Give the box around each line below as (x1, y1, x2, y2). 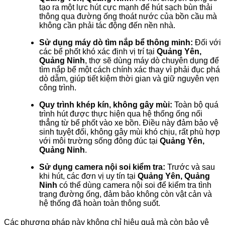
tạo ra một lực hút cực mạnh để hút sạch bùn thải (39, 3, 212, 12)
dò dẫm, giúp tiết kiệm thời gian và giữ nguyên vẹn (39, 74, 219, 83)
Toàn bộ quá (172, 100, 218, 109)
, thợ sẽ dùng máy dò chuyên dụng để (85, 56, 219, 65)
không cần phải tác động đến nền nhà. (39, 21, 175, 30)
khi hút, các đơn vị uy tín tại (39, 171, 138, 180)
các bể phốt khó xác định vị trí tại (39, 47, 157, 56)
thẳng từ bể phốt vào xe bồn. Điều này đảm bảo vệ (39, 118, 218, 127)
